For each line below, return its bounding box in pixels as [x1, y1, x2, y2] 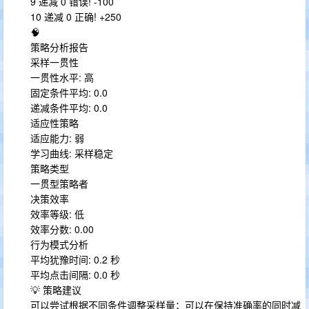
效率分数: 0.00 [30, 222, 94, 236]
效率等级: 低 [30, 207, 84, 221]
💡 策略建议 [30, 283, 81, 297]
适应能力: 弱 [30, 131, 84, 145]
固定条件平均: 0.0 [30, 86, 108, 99]
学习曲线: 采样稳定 [30, 146, 113, 160]
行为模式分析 [30, 237, 88, 251]
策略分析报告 [30, 40, 88, 54]
